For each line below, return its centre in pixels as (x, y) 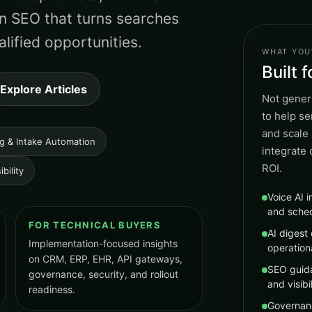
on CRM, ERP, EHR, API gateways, (106, 259)
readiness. (52, 289)
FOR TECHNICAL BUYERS (95, 225)
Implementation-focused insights (103, 243)
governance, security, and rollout (103, 274)
